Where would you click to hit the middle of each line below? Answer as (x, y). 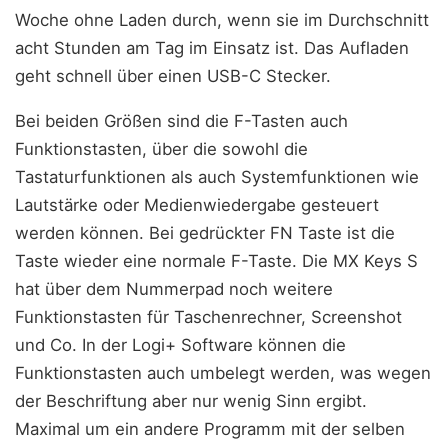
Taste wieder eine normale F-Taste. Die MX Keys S (216, 260)
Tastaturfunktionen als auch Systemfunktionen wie (217, 176)
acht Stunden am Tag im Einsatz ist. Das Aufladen (212, 48)
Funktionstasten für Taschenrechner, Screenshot (208, 316)
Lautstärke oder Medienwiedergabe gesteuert (197, 204)
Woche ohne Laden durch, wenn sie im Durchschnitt (222, 20)
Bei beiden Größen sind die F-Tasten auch (181, 120)
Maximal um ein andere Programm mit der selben (210, 428)
